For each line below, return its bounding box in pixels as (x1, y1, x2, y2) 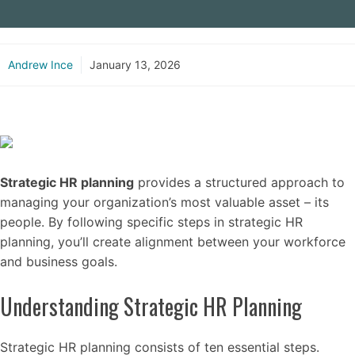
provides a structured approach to (134, 174, 345, 190)
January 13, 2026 (90, 58, 181, 71)
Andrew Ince (8, 58, 73, 71)
